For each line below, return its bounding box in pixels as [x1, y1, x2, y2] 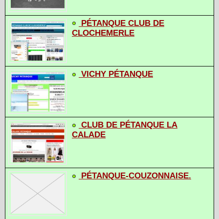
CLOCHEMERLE [72, 28, 134, 38]
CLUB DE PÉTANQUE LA [81, 120, 177, 130]
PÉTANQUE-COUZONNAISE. [81, 171, 191, 181]
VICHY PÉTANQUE [81, 69, 153, 79]
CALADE [72, 130, 106, 140]
